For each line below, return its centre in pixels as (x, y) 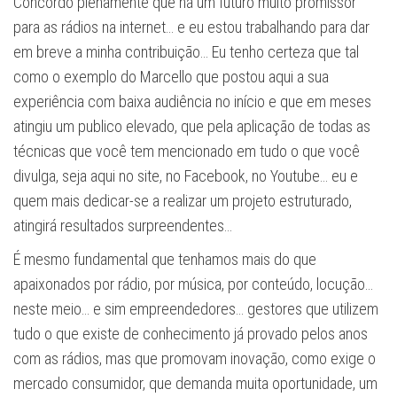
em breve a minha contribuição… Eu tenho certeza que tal (186, 51)
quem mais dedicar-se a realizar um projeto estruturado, (183, 200)
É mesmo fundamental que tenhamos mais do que (165, 259)
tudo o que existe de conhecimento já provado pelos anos (191, 333)
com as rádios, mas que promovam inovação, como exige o (195, 358)
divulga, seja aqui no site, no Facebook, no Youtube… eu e (186, 175)
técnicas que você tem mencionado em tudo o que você (187, 151)
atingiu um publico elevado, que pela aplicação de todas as (192, 126)
